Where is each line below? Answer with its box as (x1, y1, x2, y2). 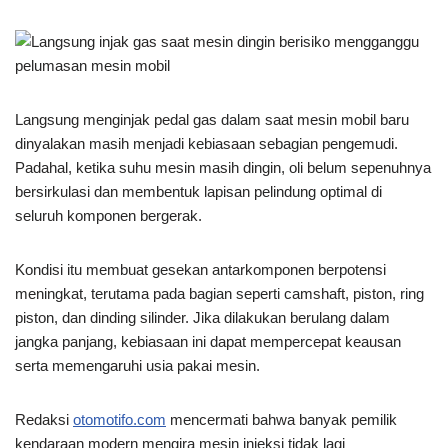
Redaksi (15, 410, 73, 428)
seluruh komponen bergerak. (15, 206, 202, 224)
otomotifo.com (73, 410, 166, 428)
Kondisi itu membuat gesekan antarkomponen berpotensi (15, 260, 386, 278)
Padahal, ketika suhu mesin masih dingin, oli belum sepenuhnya (15, 158, 431, 176)
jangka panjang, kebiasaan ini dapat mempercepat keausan (15, 332, 401, 350)
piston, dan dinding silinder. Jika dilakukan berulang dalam (15, 308, 390, 326)
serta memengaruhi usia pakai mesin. (15, 356, 260, 374)
